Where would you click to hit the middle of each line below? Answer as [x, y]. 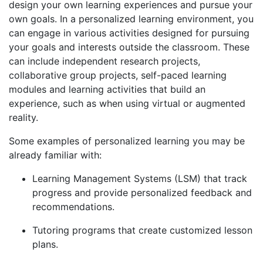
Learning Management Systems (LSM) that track [140, 179]
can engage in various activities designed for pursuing [129, 33]
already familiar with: [55, 155]
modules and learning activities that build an [107, 90]
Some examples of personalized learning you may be [127, 141]
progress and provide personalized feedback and [142, 193]
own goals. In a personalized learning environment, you [131, 19]
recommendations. [73, 207]
